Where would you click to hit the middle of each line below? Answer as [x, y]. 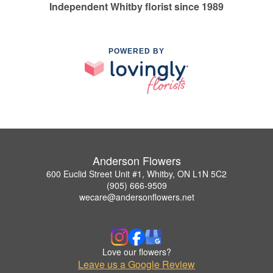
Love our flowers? [136, 252]
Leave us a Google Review [136, 264]
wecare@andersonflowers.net [136, 197]
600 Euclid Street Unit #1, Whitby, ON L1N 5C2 [136, 174]
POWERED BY [136, 51]
